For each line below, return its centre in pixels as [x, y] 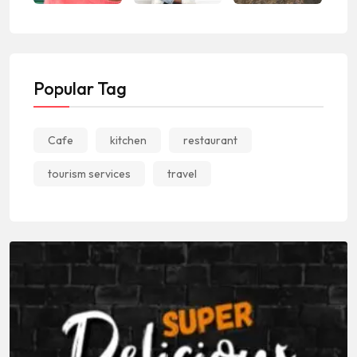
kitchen [128, 141]
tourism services [89, 174]
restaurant [210, 141]
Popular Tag [80, 89]
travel [182, 174]
